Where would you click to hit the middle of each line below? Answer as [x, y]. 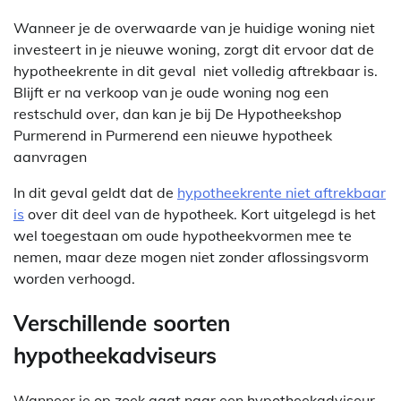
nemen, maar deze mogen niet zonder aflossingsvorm [191, 257]
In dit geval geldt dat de [95, 193]
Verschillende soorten [122, 324]
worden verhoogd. [74, 279]
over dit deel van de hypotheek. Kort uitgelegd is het [200, 214]
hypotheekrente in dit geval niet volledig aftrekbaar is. [196, 71]
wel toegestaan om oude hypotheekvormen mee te [183, 236]
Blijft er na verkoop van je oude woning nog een [171, 93]
